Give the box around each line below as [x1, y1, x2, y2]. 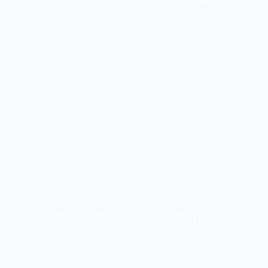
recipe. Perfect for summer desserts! [33, 226, 168, 236]
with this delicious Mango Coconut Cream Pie [33, 215, 208, 226]
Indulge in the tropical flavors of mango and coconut [33, 204, 232, 215]
